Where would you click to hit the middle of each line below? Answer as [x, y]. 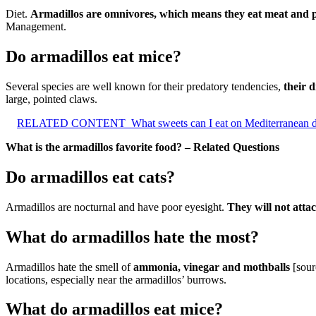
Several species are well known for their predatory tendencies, [145, 86]
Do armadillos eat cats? [90, 177]
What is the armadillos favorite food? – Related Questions [142, 147]
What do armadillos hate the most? [132, 237]
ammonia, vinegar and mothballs [212, 267]
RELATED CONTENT [71, 123]
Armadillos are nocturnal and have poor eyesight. [116, 207]
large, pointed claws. [51, 99]
